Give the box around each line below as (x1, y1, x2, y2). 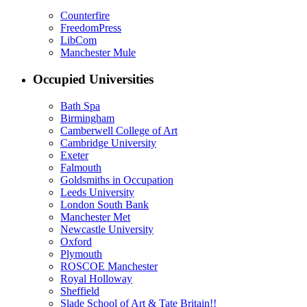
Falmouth (60, 161, 101, 173)
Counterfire (60, 10, 110, 22)
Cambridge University (60, 136, 156, 149)
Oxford (60, 235, 92, 247)
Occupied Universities (33, 71, 153, 86)
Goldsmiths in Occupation (60, 173, 173, 186)
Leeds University (60, 186, 134, 198)
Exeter (60, 149, 88, 161)
